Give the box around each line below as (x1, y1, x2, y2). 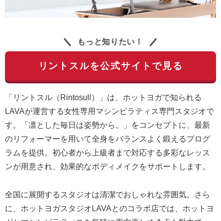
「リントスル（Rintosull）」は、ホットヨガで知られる (5, 93, 202, 102)
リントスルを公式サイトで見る (38, 61, 183, 72)
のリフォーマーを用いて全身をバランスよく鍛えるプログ (5, 135, 210, 144)
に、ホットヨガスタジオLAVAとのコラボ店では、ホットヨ (5, 204, 214, 213)
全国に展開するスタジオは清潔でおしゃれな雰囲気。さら (5, 190, 210, 199)
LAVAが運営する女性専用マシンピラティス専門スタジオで (5, 107, 214, 116)
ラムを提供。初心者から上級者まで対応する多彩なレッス (5, 148, 210, 157)
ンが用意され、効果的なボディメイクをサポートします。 (5, 162, 210, 171)
